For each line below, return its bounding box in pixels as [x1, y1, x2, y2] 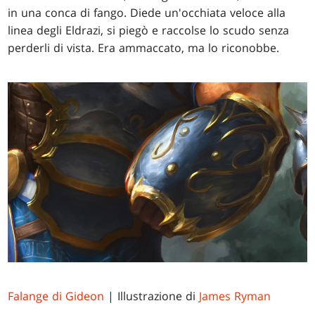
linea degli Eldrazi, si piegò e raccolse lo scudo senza [8, 22, 290, 39]
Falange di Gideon [8, 288, 105, 304]
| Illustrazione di [104, 288, 200, 304]
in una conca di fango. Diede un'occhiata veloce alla [8, 5, 286, 21]
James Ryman [199, 288, 271, 304]
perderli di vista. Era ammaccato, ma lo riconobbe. [8, 40, 280, 56]
